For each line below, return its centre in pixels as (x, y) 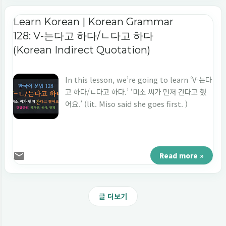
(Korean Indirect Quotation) (82, 50)
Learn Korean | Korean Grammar (93, 21)
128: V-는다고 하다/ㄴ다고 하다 (83, 36)
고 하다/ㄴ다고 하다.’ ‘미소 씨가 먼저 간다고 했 (136, 92)
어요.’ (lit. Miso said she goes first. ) (127, 104)
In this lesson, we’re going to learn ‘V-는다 (139, 80)
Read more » (182, 155)
